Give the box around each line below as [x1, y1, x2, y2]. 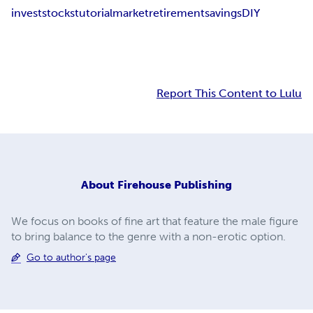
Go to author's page [27, 251, 116, 263]
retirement [149, 6, 205, 20]
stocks [42, 6, 75, 20]
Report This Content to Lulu [156, 87, 302, 101]
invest [11, 6, 42, 20]
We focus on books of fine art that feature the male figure [11, 214, 298, 228]
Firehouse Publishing [117, 177, 232, 191]
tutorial [75, 6, 112, 20]
